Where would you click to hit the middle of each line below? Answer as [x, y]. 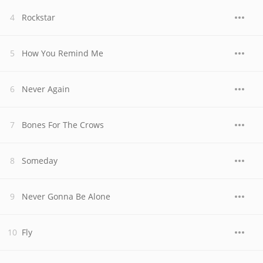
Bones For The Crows [63, 125]
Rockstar [38, 17]
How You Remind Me [63, 53]
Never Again [46, 89]
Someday [40, 161]
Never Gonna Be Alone [66, 196]
